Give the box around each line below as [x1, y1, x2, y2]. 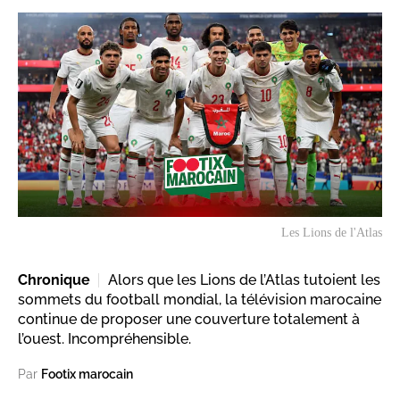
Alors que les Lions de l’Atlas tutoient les [108, 271, 380, 289]
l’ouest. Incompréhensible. [18, 330, 191, 348]
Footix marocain [41, 367, 133, 382]
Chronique [18, 271, 90, 289]
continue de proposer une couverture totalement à [18, 311, 360, 329]
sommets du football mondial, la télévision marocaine [18, 291, 381, 309]
